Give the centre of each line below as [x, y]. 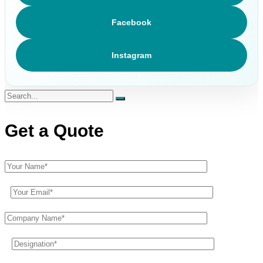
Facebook [131, 22]
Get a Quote [54, 130]
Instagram [131, 55]
